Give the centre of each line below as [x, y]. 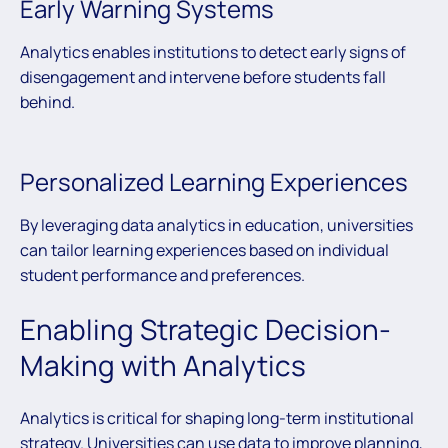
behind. [47, 101]
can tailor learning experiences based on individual [204, 249]
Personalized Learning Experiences [214, 181]
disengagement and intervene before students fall [203, 76]
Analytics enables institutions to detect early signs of [213, 51]
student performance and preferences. [162, 274]
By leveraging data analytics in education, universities [216, 224]
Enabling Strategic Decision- [205, 328]
